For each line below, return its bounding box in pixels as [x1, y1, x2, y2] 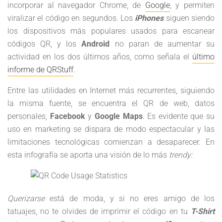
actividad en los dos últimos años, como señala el [7, 52, 192, 61]
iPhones [135, 13, 164, 23]
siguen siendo [164, 13, 215, 23]
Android [81, 39, 110, 49]
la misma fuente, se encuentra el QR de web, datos [7, 99, 215, 108]
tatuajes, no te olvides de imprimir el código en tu [7, 207, 191, 216]
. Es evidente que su [142, 111, 215, 121]
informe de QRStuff [7, 65, 73, 74]
